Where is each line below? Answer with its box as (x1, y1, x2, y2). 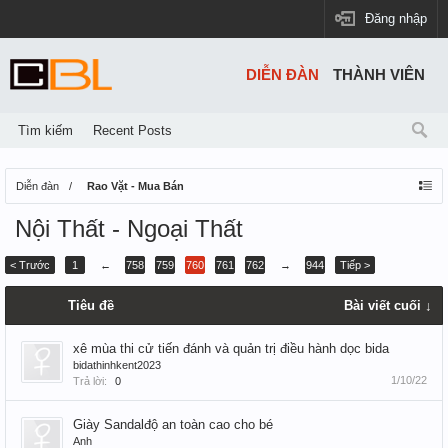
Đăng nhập (365, 11, 427, 26)
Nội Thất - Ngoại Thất (15, 215, 243, 242)
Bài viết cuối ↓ (344, 298, 432, 313)
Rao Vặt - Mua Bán (87, 180, 184, 192)
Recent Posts (93, 123, 172, 138)
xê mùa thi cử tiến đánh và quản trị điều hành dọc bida (73, 341, 389, 356)
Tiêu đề (68, 298, 114, 313)
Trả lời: (73, 375, 107, 387)
